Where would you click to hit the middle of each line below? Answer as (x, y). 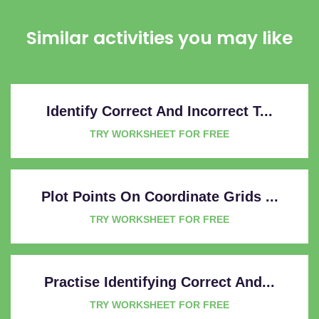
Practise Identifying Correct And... (159, 282)
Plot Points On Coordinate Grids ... (159, 196)
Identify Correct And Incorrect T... (159, 111)
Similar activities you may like (159, 38)
